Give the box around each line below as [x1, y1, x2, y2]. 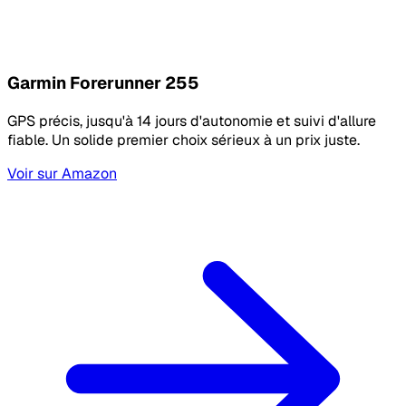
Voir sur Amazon [7, 163, 117, 183]
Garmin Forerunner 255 [7, 72, 199, 95]
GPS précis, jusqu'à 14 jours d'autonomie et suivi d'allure [7, 111, 376, 130]
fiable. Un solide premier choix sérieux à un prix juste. [7, 130, 360, 150]
